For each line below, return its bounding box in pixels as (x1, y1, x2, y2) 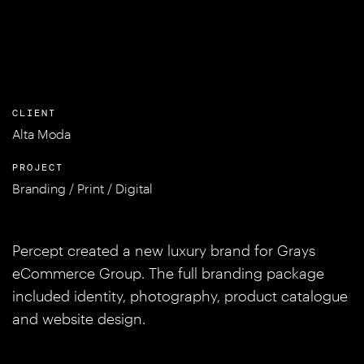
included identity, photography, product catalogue (12, 287, 348, 305)
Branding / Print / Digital (12, 180, 153, 196)
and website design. (12, 310, 145, 327)
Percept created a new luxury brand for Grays (12, 241, 315, 259)
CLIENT (12, 106, 56, 119)
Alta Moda (12, 126, 71, 141)
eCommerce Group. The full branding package (12, 264, 324, 282)
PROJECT (12, 161, 63, 174)
